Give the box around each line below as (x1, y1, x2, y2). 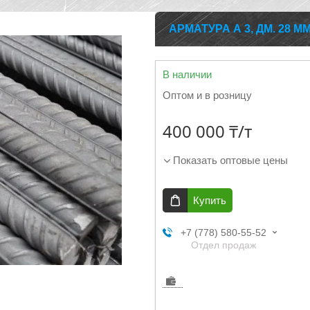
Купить (193, 194, 226, 206)
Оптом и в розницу (163, 89, 252, 101)
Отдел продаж (190, 239, 256, 250)
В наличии (163, 69, 212, 80)
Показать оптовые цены (173, 154, 288, 166)
